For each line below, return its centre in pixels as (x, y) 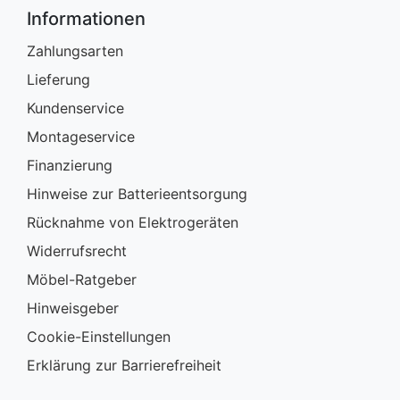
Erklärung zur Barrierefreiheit (124, 366)
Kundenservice (75, 108)
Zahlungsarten (75, 51)
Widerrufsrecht (77, 251)
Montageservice (81, 137)
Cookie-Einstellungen (99, 337)
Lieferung (58, 80)
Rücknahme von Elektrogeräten (133, 223)
